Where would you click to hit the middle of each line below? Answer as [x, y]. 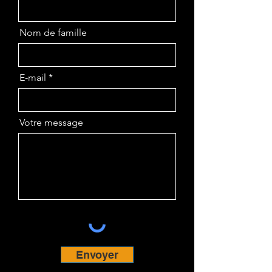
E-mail [33, 77]
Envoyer [97, 255]
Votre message [51, 122]
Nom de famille [53, 32]
